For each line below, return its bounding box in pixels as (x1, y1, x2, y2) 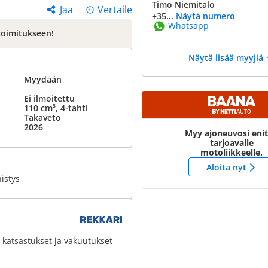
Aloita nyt (206, 162, 246, 173)
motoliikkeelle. (200, 147, 263, 158)
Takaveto (23, 112, 61, 123)
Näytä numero (176, 10, 235, 22)
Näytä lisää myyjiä (188, 52, 263, 63)
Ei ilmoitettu (23, 93, 75, 104)
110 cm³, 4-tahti (23, 102, 88, 114)
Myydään (23, 74, 62, 85)
